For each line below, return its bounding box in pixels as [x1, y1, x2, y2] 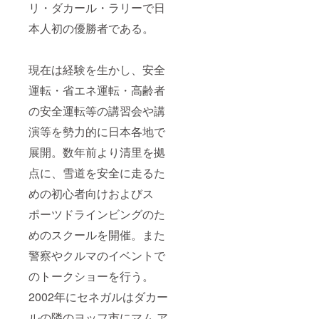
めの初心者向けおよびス [28, 185, 154, 202]
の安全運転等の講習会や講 [28, 103, 165, 120]
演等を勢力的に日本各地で [28, 123, 165, 140]
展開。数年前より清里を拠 [28, 144, 165, 161]
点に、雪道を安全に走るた [28, 164, 165, 182]
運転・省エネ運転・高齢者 [28, 82, 165, 99]
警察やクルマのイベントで [28, 247, 165, 264]
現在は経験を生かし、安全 [28, 61, 165, 78]
